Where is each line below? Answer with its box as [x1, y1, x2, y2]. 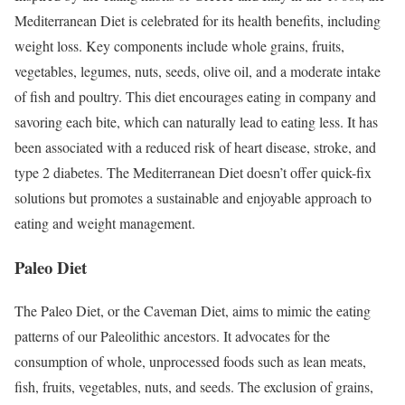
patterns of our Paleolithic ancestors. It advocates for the [14, 326, 330, 346]
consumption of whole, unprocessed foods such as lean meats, [14, 352, 366, 372]
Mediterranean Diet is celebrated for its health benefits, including [14, 10, 381, 30]
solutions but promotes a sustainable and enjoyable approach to [14, 187, 372, 207]
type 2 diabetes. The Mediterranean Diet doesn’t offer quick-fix [14, 162, 372, 182]
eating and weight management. [14, 212, 195, 232]
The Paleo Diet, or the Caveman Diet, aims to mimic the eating [14, 301, 371, 321]
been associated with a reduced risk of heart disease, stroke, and [14, 137, 376, 156]
